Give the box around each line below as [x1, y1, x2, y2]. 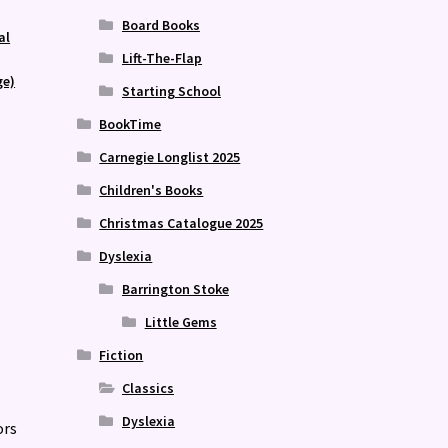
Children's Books [99, 180, 204, 199]
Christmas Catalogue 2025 [99, 213, 264, 232]
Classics [121, 378, 174, 397]
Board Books [121, 15, 200, 34]
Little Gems [144, 312, 217, 331]
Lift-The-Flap [121, 48, 202, 67]
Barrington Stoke [121, 279, 229, 298]
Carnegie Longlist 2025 [99, 147, 241, 166]
